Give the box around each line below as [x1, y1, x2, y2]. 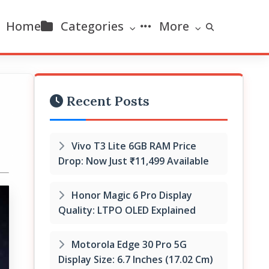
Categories [58, 18, 127, 34]
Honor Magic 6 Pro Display [69, 189, 192, 202]
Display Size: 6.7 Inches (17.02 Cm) [58, 253, 213, 266]
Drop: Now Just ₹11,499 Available [58, 154, 209, 168]
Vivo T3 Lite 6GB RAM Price [69, 139, 196, 153]
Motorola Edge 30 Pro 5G [69, 238, 187, 251]
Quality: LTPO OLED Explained [58, 204, 196, 217]
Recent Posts [63, 92, 150, 109]
